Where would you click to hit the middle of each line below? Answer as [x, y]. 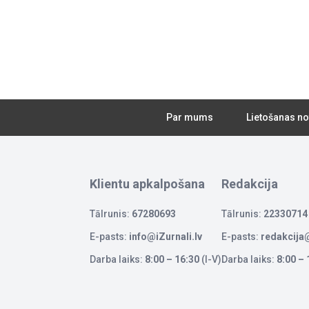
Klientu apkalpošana [147, 183]
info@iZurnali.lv [166, 236]
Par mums [190, 117]
